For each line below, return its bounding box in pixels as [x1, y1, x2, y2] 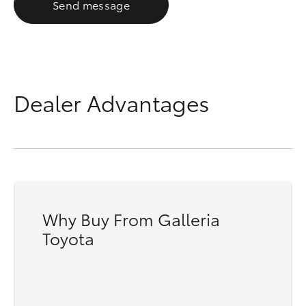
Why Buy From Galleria [42, 207, 220, 230]
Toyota [42, 226, 94, 249]
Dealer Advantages [14, 87, 209, 117]
